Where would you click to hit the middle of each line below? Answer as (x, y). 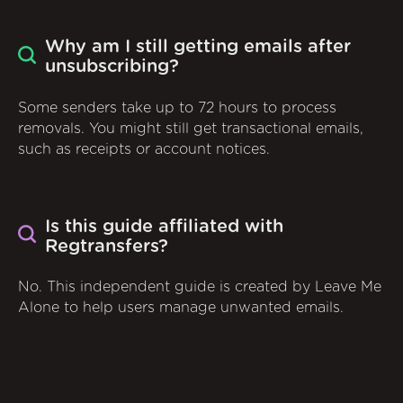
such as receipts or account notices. (144, 149)
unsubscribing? (112, 67)
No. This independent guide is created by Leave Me (200, 287)
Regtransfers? (107, 246)
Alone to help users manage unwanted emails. (181, 308)
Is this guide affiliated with (164, 226)
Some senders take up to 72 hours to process (177, 107)
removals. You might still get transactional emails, (191, 128)
